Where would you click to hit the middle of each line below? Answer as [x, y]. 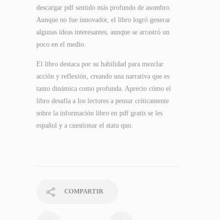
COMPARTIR [84, 191]
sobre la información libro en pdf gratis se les [99, 113]
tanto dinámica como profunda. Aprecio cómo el [104, 89]
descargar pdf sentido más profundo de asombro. [104, 8]
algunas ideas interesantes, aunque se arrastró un [103, 32]
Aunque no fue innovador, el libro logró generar [103, 20]
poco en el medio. [61, 44]
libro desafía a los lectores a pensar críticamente [103, 101]
